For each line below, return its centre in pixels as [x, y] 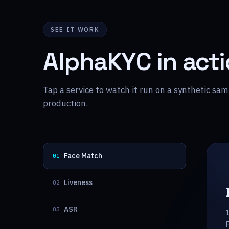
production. [65, 103]
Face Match [83, 156]
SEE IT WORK [75, 29]
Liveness [78, 182]
